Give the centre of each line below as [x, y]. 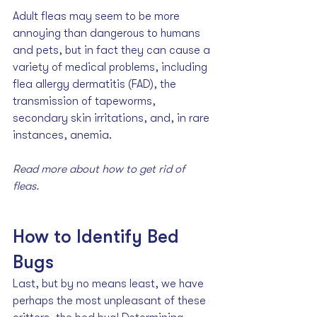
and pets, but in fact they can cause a [113, 51]
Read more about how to [76, 169]
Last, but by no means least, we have [110, 284]
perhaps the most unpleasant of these [111, 301]
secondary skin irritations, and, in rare [113, 119]
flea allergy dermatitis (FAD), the [96, 85]
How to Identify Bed [98, 237]
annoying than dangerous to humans [108, 34]
